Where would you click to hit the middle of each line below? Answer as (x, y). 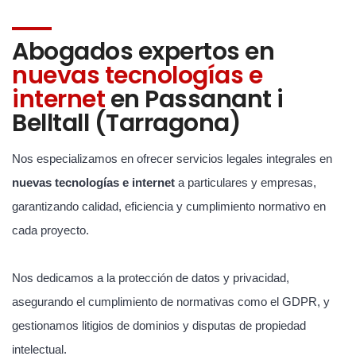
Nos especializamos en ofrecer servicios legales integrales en (172, 159)
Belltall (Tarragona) (126, 123)
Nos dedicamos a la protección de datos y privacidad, (151, 278)
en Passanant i (194, 99)
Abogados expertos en (143, 52)
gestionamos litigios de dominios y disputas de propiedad (159, 325)
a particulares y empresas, (246, 182)
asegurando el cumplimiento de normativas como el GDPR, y (171, 302)
